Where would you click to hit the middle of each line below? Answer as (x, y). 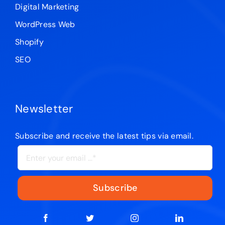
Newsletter (44, 109)
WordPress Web (45, 25)
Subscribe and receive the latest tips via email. (104, 136)
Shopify (29, 42)
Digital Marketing (47, 7)
